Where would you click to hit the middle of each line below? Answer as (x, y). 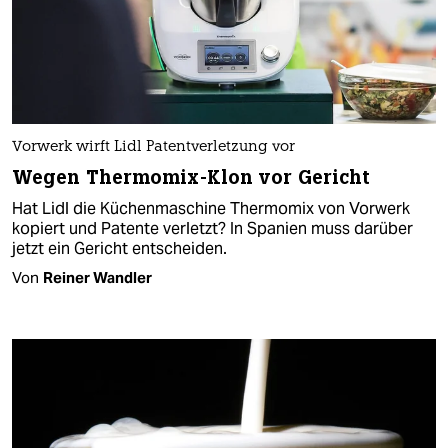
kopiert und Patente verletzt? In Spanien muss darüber (212, 228)
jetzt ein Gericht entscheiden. (119, 248)
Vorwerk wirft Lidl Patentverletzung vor (153, 147)
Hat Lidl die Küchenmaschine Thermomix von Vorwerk (211, 208)
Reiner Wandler (97, 277)
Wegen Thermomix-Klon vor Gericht (191, 177)
